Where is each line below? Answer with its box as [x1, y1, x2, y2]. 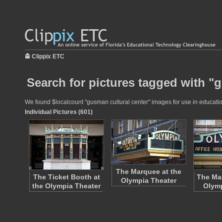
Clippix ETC [32, 53, 64, 60]
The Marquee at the [116, 167, 181, 175]
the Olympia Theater [32, 182, 101, 190]
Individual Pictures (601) [25, 109, 93, 115]
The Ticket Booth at [33, 173, 100, 181]
